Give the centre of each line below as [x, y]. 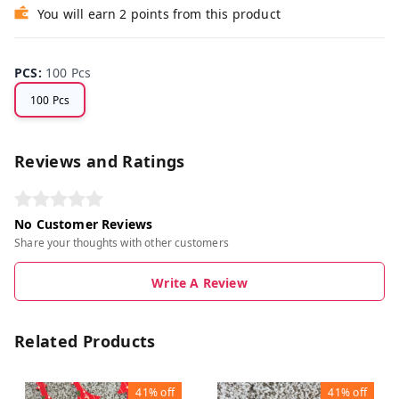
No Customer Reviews [84, 224]
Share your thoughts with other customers [122, 243]
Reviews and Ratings [100, 162]
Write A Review [199, 283]
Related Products [85, 342]
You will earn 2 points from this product [159, 14]
